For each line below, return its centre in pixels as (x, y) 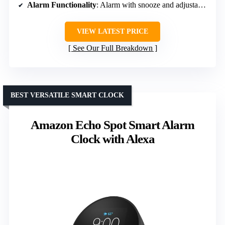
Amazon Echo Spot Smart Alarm (113, 125)
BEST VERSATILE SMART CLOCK (67, 95)
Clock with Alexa (113, 139)
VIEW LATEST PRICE (113, 31)
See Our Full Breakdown (113, 48)
